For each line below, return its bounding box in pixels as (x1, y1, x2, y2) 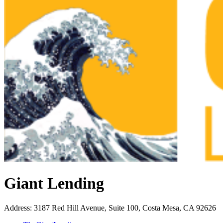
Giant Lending (4, 174, 104, 193)
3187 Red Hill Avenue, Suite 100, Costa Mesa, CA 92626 (34, 203, 216, 212)
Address (4, 203, 30, 212)
